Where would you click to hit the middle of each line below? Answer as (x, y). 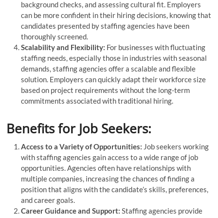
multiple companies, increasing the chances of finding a (108, 178)
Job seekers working (176, 146)
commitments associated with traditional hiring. (97, 100)
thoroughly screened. (55, 36)
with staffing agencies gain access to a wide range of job (110, 157)
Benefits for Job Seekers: (79, 128)
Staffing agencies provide (162, 210)
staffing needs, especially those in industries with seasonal (114, 58)
